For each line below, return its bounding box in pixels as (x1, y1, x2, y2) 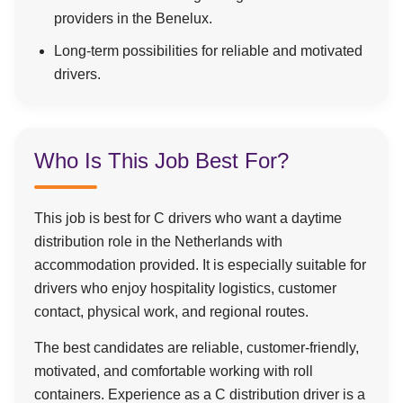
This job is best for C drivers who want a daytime (34, 210, 342, 226)
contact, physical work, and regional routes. (34, 304, 309, 319)
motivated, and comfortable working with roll (34, 363, 313, 379)
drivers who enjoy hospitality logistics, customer (34, 281, 336, 296)
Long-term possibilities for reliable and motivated (54, 43, 363, 58)
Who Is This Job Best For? (34, 148, 289, 173)
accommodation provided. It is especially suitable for (34, 257, 366, 273)
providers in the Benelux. (54, 11, 212, 26)
